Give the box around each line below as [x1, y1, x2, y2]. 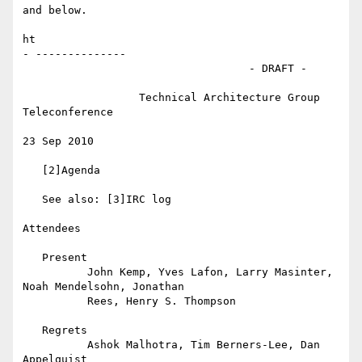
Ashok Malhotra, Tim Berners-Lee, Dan [23, 339, 87, 351]
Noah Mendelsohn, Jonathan [23, 280, 184, 293]
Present [23, 251, 42, 264]
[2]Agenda [23, 164, 42, 177]
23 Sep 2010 [23, 135, 94, 148]
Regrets [23, 324, 42, 337]
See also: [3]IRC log [23, 193, 42, 206]
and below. [23, 4, 87, 17]
